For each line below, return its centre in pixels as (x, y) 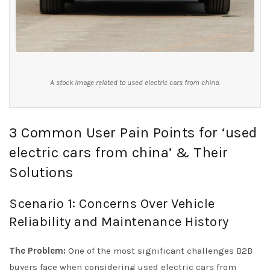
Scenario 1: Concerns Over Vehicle (112, 204)
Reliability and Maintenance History (119, 222)
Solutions (41, 172)
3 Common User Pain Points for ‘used (133, 133)
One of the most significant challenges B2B (159, 251)
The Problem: (37, 251)
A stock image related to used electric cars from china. (135, 82)
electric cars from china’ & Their (119, 152)
